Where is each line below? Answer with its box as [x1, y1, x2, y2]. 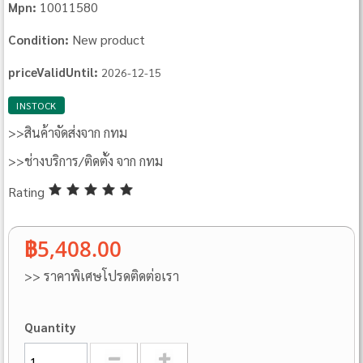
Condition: [8, 32, 70, 48]
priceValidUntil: [8, 64, 99, 80]
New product [72, 31, 146, 49]
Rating [8, 182, 49, 200]
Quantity [24, 318, 77, 335]
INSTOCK [16, 99, 57, 113]
